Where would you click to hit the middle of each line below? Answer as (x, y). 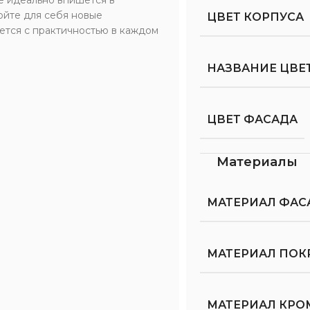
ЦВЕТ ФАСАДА (253, 119)
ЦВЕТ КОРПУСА (256, 17)
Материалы (257, 162)
